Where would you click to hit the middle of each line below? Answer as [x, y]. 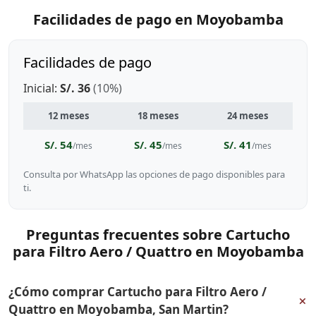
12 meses [68, 116]
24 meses [248, 116]
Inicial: [42, 88]
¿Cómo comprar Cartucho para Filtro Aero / [138, 292]
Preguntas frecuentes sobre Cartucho [158, 235]
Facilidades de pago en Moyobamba [158, 19]
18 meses [158, 116]
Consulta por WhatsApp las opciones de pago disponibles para [154, 174]
